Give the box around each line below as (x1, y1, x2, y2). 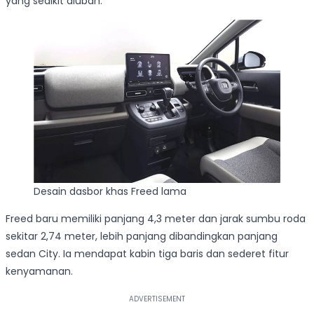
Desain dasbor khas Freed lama (34, 184, 186, 198)
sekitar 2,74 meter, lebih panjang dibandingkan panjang (6, 228, 278, 243)
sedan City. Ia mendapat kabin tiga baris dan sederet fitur (6, 246, 289, 261)
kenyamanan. (6, 264, 73, 278)
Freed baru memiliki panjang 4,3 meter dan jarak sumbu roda (6, 211, 306, 226)
